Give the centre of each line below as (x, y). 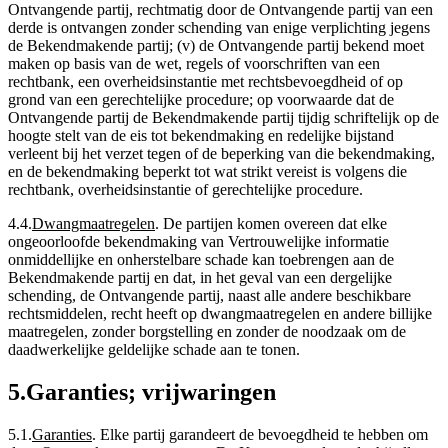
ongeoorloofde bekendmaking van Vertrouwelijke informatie (198, 242)
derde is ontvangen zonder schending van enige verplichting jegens (219, 28)
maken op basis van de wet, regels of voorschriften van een (194, 64)
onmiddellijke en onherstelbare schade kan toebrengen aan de (201, 260)
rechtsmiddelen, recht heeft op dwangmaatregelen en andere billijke (220, 314)
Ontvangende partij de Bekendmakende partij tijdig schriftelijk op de (223, 118)
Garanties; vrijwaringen (151, 392)
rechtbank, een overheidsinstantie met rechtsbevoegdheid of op (205, 82)
